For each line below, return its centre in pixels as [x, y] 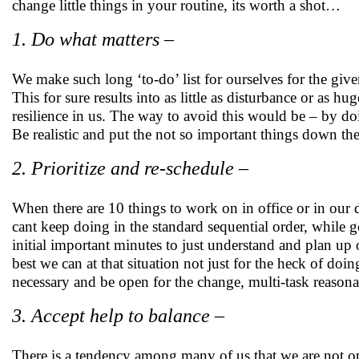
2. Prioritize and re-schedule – [130, 168]
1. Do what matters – [93, 39]
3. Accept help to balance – [118, 316]
